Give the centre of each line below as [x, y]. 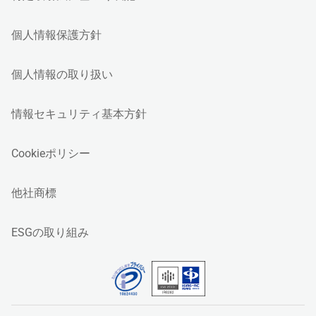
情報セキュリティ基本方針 [79, 114]
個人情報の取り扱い [62, 75]
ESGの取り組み [50, 233]
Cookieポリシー [51, 154]
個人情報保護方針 [56, 35]
